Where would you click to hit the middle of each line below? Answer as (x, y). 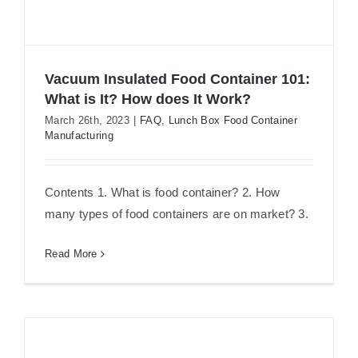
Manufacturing (79, 136)
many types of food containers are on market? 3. (177, 214)
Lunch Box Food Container (233, 121)
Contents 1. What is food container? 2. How (163, 193)
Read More (71, 254)
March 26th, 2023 (87, 121)
